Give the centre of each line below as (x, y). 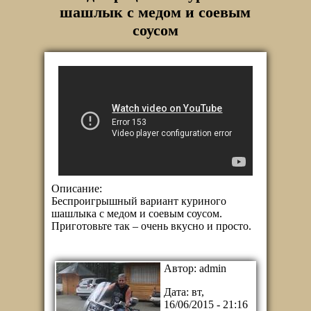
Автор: (182, 268)
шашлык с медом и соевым (155, 12)
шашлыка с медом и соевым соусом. (137, 213)
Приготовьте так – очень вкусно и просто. (151, 226)
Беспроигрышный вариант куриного (139, 201)
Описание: (78, 188)
